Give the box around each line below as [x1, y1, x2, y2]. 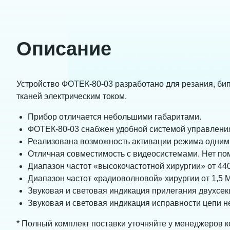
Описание [16, 37, 111, 60]
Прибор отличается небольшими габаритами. [28, 112, 201, 121]
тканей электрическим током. [16, 91, 129, 101]
